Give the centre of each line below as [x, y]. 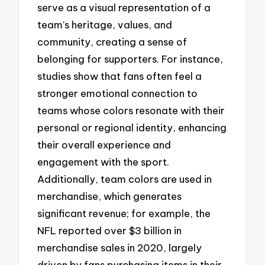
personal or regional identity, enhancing [132, 128]
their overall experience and [104, 145]
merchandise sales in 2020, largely [120, 248]
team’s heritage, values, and [105, 25]
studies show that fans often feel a [120, 76]
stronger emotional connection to [118, 93]
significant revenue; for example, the [124, 214]
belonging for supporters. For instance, [130, 59]
